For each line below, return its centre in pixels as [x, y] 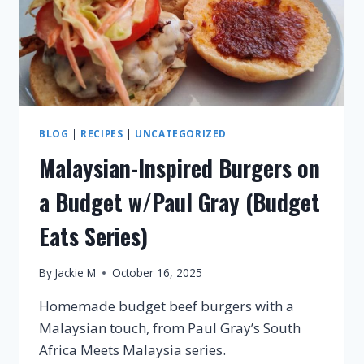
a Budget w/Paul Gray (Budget [180, 201]
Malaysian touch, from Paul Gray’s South [170, 328]
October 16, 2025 [158, 273]
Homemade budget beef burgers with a [167, 306]
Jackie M [76, 273]
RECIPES [102, 133]
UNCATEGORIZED [181, 133]
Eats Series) [93, 236]
